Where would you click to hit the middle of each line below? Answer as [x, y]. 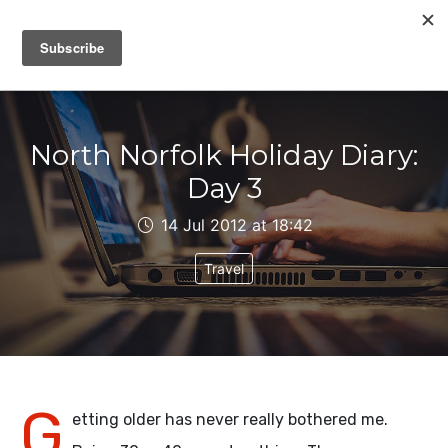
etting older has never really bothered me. [230, 419]
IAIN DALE [81, 60]
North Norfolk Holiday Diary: [224, 155]
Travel [224, 268]
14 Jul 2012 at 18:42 [234, 225]
